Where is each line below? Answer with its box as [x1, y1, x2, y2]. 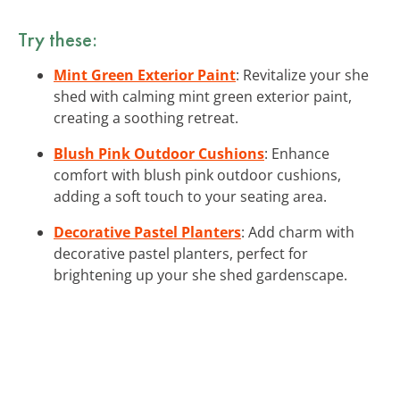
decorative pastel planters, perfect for [54, 243, 308, 263]
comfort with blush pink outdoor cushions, [54, 164, 341, 185]
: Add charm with [241, 221, 354, 242]
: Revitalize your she [236, 64, 369, 85]
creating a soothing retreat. [54, 107, 238, 128]
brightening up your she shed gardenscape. [54, 264, 347, 285]
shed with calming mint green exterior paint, [54, 86, 352, 106]
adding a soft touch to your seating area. [54, 186, 327, 206]
